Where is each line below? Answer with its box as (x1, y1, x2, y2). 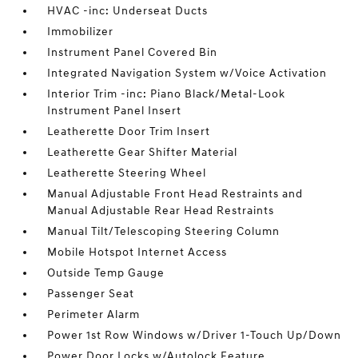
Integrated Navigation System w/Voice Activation (47, 66, 328, 80)
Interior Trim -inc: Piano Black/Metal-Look (47, 87, 286, 101)
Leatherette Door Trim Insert (47, 125, 211, 138)
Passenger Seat (47, 287, 135, 300)
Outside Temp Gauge (47, 266, 165, 280)
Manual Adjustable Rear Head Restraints (47, 204, 275, 217)
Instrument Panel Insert (47, 104, 182, 117)
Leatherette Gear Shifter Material (47, 145, 238, 159)
